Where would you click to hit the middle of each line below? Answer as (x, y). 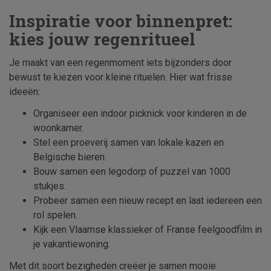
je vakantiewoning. (72, 244)
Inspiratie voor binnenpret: (121, 21)
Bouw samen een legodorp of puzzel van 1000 (132, 172)
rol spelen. (55, 215)
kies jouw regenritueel (102, 39)
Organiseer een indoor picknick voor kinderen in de (140, 114)
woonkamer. (58, 128)
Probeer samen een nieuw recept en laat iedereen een (148, 201)
